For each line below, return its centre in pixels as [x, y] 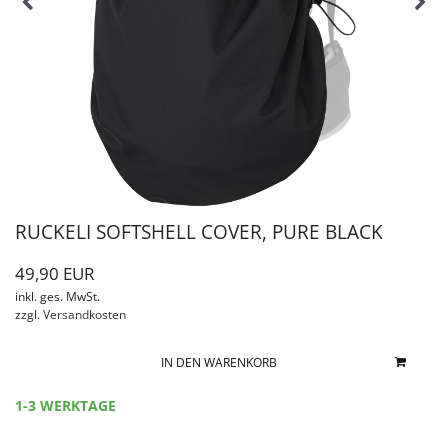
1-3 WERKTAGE [65, 406]
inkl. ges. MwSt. [57, 296]
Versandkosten [83, 314]
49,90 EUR [55, 273]
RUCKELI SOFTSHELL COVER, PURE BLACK [199, 231]
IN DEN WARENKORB [218, 362]
